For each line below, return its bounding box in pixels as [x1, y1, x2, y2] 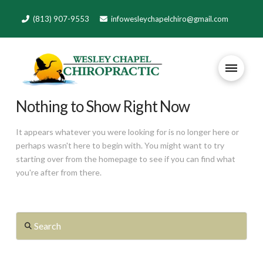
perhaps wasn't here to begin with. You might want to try [15, 140, 224, 150]
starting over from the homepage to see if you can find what [15, 153, 235, 164]
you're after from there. [15, 167, 102, 177]
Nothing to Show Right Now [15, 97, 190, 116]
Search [15, 213, 41, 223]
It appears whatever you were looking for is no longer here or [15, 126, 239, 137]
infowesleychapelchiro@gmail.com [111, 14, 229, 23]
